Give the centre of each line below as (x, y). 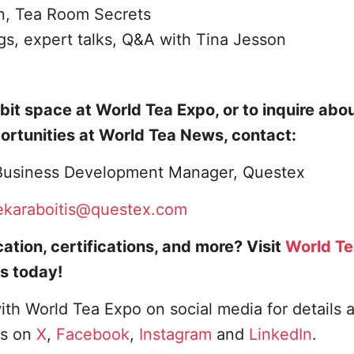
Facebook (92, 334)
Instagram (175, 334)
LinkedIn (280, 334)
